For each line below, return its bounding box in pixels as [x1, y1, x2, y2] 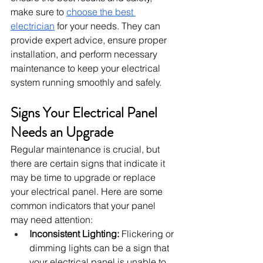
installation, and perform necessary [11, 48, 160, 60]
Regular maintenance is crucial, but [11, 143, 162, 156]
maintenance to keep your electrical [11, 62, 163, 75]
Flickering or [119, 228, 176, 240]
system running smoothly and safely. [11, 76, 161, 89]
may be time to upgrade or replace [11, 171, 158, 184]
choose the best [66, 6, 136, 18]
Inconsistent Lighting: [29, 228, 119, 240]
